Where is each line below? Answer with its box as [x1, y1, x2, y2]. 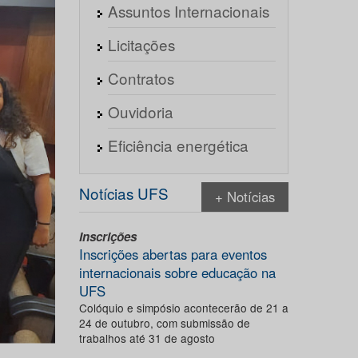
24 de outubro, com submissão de [78, 315, 250, 331]
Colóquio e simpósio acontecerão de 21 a [78, 300, 288, 316]
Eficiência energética [107, 134, 249, 156]
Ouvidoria [107, 101, 173, 122]
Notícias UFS [78, 182, 169, 204]
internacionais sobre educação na [78, 263, 276, 282]
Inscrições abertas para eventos [78, 245, 267, 264]
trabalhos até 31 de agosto [78, 330, 215, 346]
